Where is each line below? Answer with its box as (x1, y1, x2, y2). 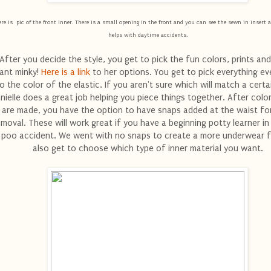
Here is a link (41, 67, 90, 77)
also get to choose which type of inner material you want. (32, 143, 263, 154)
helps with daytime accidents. (108, 31, 188, 38)
